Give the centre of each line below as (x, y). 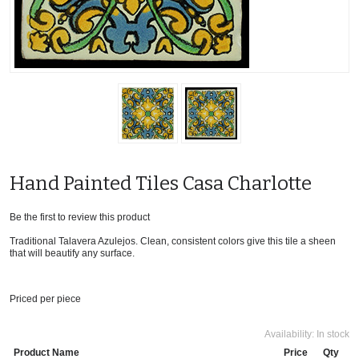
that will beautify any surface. (72, 253)
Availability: (290, 334)
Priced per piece (45, 298)
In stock (333, 334)
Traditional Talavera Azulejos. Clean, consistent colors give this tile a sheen (173, 241)
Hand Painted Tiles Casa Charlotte (161, 183)
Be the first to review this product (80, 217)
